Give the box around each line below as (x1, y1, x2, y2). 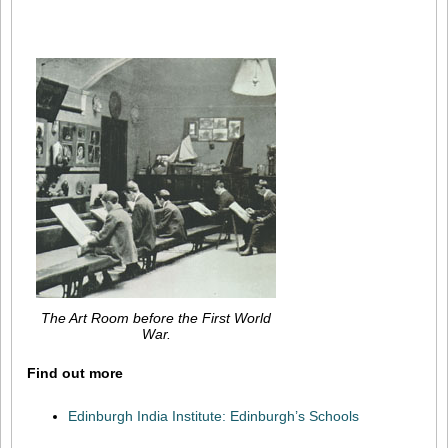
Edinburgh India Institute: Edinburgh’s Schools (67, 407, 359, 424)
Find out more (27, 364, 123, 381)
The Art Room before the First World (41, 309, 271, 326)
